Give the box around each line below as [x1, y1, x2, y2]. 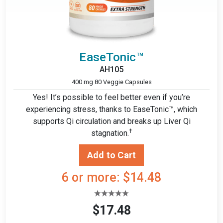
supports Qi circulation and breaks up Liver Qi [32, 116, 191, 126]
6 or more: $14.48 [62, 170, 161, 185]
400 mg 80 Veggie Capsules [71, 78, 152, 86]
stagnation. [91, 128, 129, 138]
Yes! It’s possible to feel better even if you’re [33, 92, 190, 102]
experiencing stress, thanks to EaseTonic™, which [26, 104, 197, 114]
